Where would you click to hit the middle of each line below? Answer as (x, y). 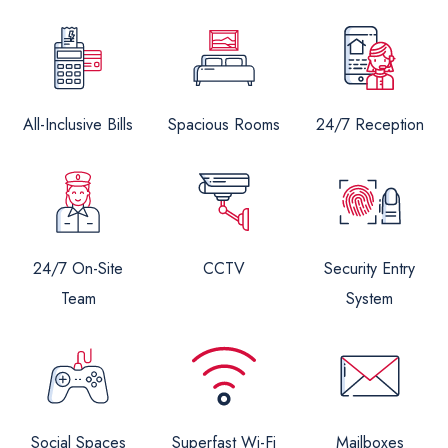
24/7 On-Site (78, 268)
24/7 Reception (369, 124)
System (370, 298)
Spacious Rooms (223, 124)
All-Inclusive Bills (78, 124)
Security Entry (370, 268)
